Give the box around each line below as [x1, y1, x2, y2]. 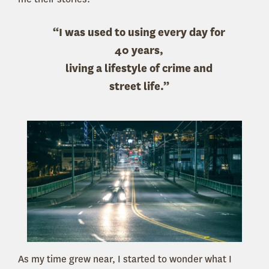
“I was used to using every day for [53, 25, 225, 40]
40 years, [115, 43, 163, 58]
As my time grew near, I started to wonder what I [18, 252, 232, 265]
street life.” [109, 79, 169, 94]
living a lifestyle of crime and [65, 61, 213, 76]
